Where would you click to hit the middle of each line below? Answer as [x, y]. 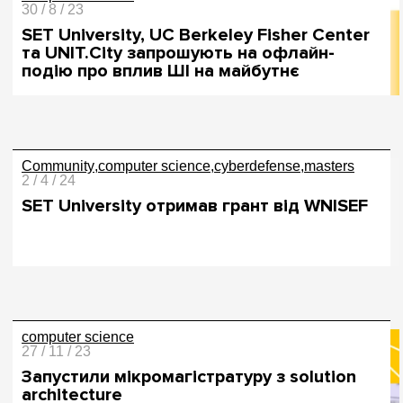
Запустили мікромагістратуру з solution [189, 377]
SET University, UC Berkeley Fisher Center [196, 35]
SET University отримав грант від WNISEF [195, 206]
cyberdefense [257, 166]
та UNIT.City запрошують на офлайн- [178, 53]
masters [329, 166]
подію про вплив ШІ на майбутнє [161, 71]
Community [58, 166]
